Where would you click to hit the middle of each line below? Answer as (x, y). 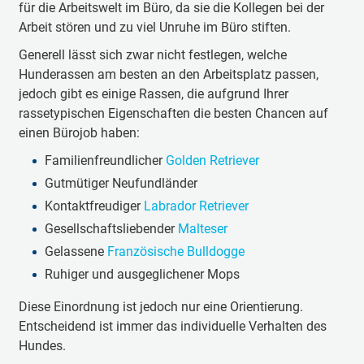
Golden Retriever (212, 160)
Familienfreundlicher (105, 160)
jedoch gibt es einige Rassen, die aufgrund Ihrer (153, 94)
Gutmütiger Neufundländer (122, 183)
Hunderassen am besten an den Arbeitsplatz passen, (168, 74)
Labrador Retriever (196, 206)
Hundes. (42, 346)
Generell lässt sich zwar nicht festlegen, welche (152, 55)
